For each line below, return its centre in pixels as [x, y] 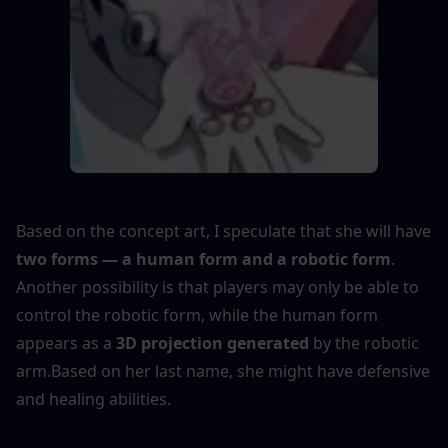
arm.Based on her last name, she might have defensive [223, 370]
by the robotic [364, 342]
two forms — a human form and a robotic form [203, 258]
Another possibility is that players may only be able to [217, 286]
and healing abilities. [93, 398]
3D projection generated [212, 342]
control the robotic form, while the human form [197, 314]
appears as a [66, 342]
